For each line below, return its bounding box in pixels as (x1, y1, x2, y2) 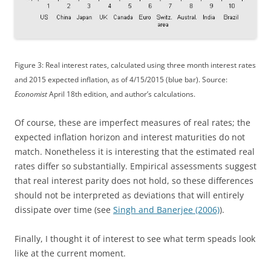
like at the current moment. (15, 247, 126, 260)
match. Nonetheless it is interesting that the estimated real (15, 146, 255, 158)
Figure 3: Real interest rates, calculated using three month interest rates (15, 60, 256, 70)
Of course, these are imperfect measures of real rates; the (15, 117, 250, 129)
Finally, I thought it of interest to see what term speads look (15, 233, 255, 245)
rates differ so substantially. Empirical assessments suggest (15, 160, 256, 172)
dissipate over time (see (15, 204, 113, 216)
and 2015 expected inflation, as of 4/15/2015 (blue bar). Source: (15, 75, 227, 85)
